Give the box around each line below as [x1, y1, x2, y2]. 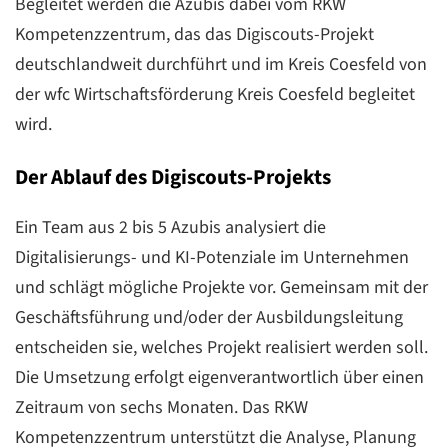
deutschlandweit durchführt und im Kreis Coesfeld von [15, 52, 427, 78]
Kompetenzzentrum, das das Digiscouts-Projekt [15, 22, 374, 48]
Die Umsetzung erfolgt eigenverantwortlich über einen [15, 364, 424, 390]
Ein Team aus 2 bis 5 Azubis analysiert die [15, 214, 326, 240]
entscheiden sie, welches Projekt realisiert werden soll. [15, 334, 428, 360]
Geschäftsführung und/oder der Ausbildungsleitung [15, 304, 403, 330]
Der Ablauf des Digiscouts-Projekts [15, 161, 331, 192]
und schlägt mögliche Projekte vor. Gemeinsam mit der [15, 274, 428, 300]
